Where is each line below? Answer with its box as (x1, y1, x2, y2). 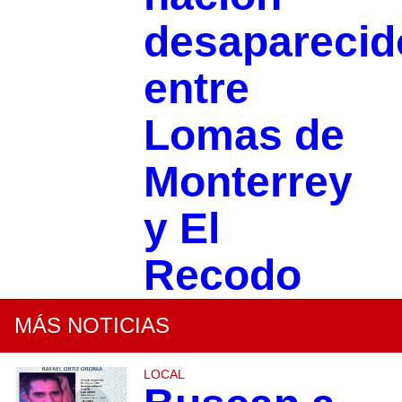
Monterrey (143, 158, 353, 206)
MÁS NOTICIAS (14, 313, 170, 338)
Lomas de (143, 111, 345, 160)
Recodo (143, 251, 301, 300)
